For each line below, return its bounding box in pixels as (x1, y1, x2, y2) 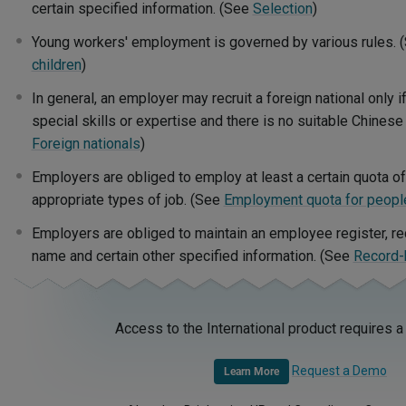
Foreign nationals (31, 135, 140, 152)
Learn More (224, 365, 279, 379)
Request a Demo (292, 363, 387, 378)
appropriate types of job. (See (31, 191, 224, 208)
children (31, 56, 82, 73)
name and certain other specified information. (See (31, 247, 353, 265)
